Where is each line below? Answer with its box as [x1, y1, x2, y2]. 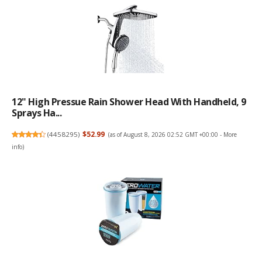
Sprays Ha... [12, 106, 62, 119]
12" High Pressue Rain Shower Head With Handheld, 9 [12, 95, 246, 108]
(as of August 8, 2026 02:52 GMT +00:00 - [108, 130, 223, 139]
